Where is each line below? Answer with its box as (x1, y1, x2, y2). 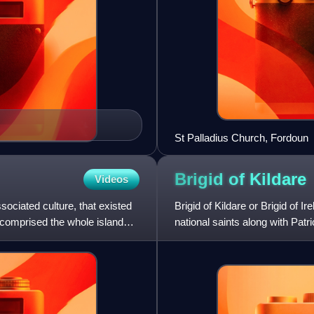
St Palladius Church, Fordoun (175, 132, 308, 144)
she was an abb (175, 232, 247, 245)
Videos (95, 173, 128, 186)
